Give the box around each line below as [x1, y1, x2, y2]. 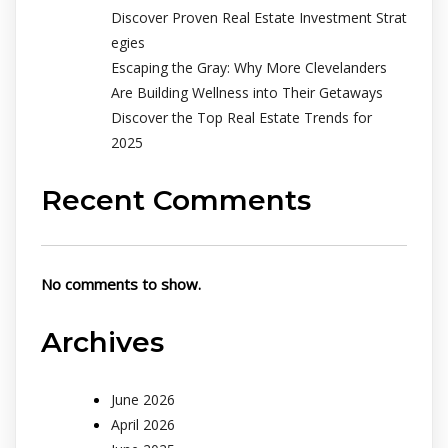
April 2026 [111, 414, 175, 434]
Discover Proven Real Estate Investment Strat [111, 7, 407, 27]
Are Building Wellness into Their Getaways [111, 82, 383, 102]
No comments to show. [41, 274, 201, 295]
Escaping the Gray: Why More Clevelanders [111, 57, 387, 77]
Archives [41, 324, 164, 359]
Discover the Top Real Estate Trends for [111, 107, 372, 127]
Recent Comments [41, 182, 311, 217]
